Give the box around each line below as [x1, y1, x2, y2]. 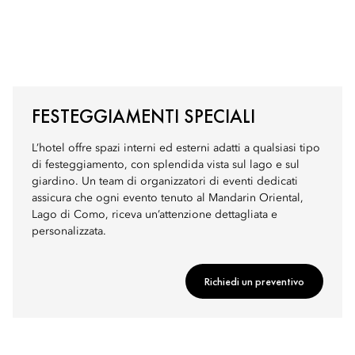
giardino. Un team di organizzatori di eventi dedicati [32, 176, 298, 187]
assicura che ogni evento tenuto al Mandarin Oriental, [32, 193, 303, 204]
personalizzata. [32, 226, 106, 237]
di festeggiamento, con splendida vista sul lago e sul [32, 159, 300, 170]
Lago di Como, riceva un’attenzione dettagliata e [32, 209, 277, 220]
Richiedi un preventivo [204, 274, 304, 288]
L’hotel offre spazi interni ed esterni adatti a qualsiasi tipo [32, 143, 320, 154]
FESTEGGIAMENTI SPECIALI [32, 104, 255, 128]
